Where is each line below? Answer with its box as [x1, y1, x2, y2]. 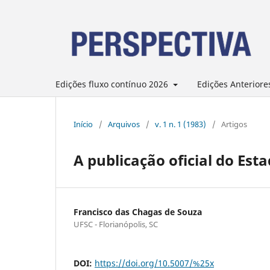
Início [74, 118, 93, 130]
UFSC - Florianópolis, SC [74, 218, 158, 230]
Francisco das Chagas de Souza [74, 206, 202, 218]
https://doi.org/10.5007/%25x [95, 257, 214, 269]
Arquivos [108, 118, 140, 130]
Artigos [221, 118, 247, 130]
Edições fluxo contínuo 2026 [55, 78, 171, 90]
